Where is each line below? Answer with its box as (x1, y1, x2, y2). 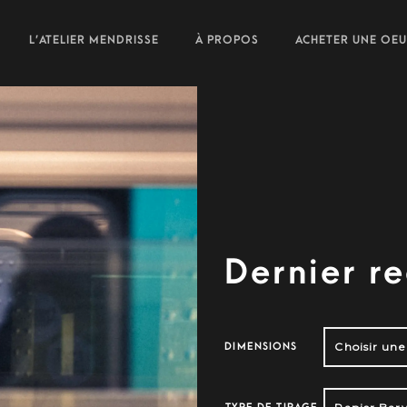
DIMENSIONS (224, 340, 298, 352)
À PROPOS (195, 34, 259, 46)
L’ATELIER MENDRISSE (28, 34, 159, 46)
